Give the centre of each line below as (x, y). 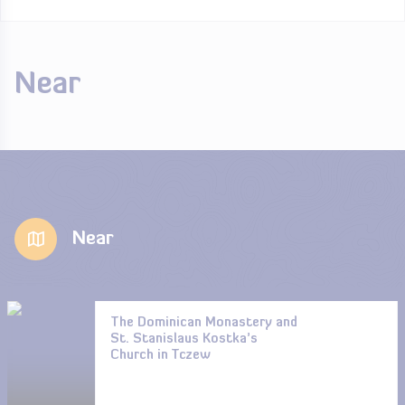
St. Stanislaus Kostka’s (184, 339)
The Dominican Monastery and (203, 323)
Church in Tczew (160, 356)
